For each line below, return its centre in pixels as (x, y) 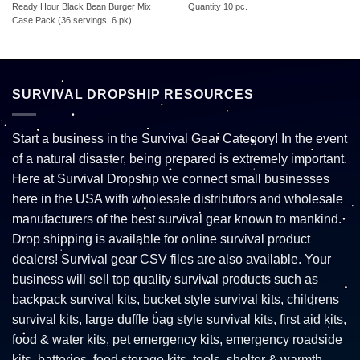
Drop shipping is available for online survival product (161, 239)
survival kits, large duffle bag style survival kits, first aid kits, (179, 319)
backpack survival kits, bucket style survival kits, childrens (176, 299)
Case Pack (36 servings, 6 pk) (72, 20)
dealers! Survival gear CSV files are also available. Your (172, 259)
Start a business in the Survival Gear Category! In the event (180, 138)
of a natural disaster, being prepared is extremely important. (180, 158)
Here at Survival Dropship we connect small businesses (171, 178)
